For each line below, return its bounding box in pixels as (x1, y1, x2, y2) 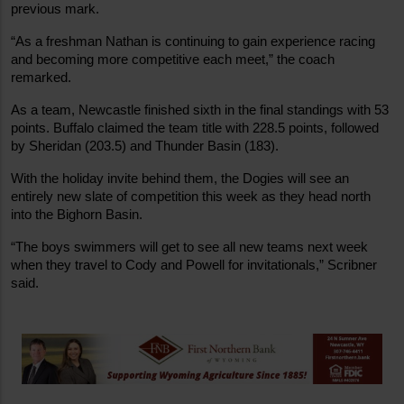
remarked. (11, 70, 71, 86)
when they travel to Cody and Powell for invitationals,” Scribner (11, 258, 377, 273)
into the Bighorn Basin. (11, 207, 142, 223)
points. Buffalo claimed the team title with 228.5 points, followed (11, 121, 379, 136)
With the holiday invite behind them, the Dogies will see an (11, 171, 349, 187)
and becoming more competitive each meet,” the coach (11, 52, 335, 68)
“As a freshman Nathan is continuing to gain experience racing (11, 34, 375, 50)
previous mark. (11, 2, 99, 17)
